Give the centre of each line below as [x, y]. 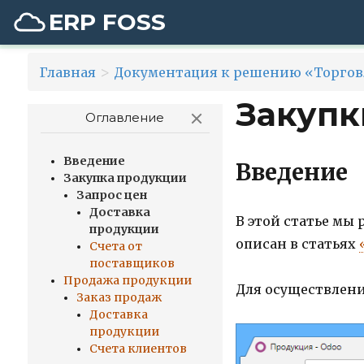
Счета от [115, 247]
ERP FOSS [107, 22]
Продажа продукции [127, 281]
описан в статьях [297, 244]
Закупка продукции [125, 178]
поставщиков [132, 264]
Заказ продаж [119, 298]
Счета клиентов [138, 349]
